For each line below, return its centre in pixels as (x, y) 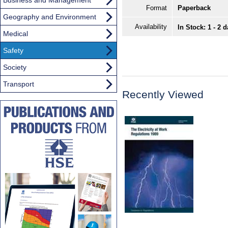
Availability (151, 27)
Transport (19, 84)
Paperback (194, 8)
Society (15, 67)
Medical (16, 33)
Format (156, 8)
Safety (13, 50)
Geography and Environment (50, 17)
